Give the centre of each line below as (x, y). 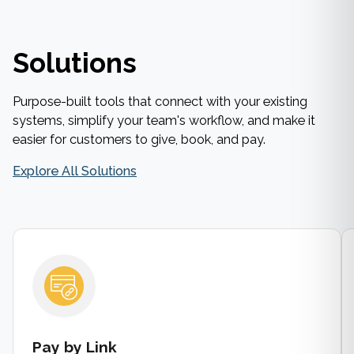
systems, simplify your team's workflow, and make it (164, 120)
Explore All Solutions (75, 171)
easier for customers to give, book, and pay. (139, 139)
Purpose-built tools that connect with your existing (160, 101)
